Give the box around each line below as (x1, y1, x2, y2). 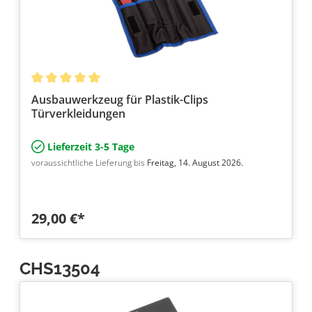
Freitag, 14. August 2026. (147, 157, 243, 169)
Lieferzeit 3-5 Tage (45, 140, 135, 154)
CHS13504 (19, 258, 100, 279)
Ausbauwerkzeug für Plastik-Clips (31, 92, 208, 108)
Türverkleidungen (31, 106, 125, 122)
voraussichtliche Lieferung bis (31, 157, 147, 169)
